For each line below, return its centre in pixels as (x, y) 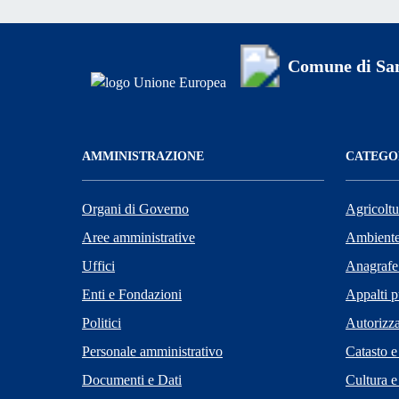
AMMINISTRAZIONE (143, 156)
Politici (102, 322)
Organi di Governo (135, 208)
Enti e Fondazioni (132, 294)
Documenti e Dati (132, 379)
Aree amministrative (138, 237)
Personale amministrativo (152, 351)
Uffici (98, 265)
